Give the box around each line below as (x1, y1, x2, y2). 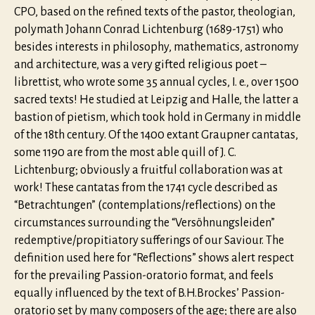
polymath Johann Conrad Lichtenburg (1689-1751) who (14, 22, 283, 36)
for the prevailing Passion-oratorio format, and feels (14, 269, 274, 282)
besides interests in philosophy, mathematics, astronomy (14, 40, 299, 53)
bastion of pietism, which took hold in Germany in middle (14, 110, 301, 124)
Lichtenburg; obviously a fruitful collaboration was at (14, 163, 283, 176)
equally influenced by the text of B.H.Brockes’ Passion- (14, 286, 285, 300)
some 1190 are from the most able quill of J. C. (14, 146, 236, 159)
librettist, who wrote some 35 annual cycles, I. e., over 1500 (14, 75, 299, 89)
